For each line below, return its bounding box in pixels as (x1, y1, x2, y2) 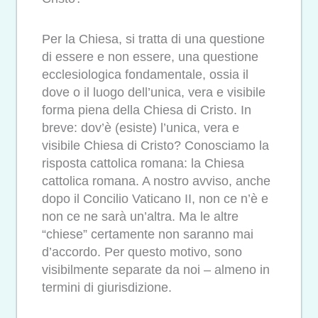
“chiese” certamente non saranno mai (42, 226, 253, 241)
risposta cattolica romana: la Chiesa (42, 155, 244, 170)
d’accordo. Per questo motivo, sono (42, 244, 242, 259)
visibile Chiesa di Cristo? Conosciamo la (42, 138, 269, 153)
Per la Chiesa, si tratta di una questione (42, 31, 265, 46)
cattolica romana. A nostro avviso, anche (42, 173, 270, 188)
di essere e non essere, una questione (42, 49, 258, 64)
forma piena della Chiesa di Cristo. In (42, 102, 251, 117)
